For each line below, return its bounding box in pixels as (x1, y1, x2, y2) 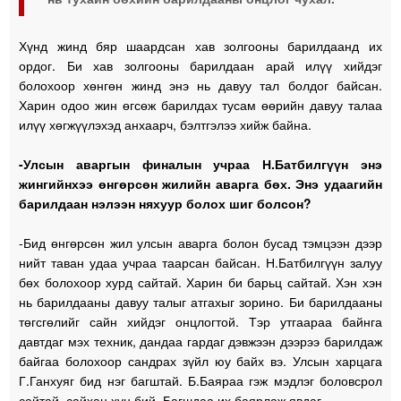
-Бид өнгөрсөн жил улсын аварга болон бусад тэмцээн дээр (19, 233, 382, 252)
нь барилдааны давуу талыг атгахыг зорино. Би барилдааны (19, 292, 382, 311)
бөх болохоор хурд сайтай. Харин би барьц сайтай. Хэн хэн (19, 272, 382, 291)
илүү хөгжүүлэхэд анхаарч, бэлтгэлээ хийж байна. (19, 115, 312, 133)
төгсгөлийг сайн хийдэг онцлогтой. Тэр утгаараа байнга (19, 311, 382, 330)
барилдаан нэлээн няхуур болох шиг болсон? (19, 193, 312, 212)
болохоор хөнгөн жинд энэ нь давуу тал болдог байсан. (19, 75, 382, 94)
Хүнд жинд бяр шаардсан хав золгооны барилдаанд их (19, 36, 382, 55)
